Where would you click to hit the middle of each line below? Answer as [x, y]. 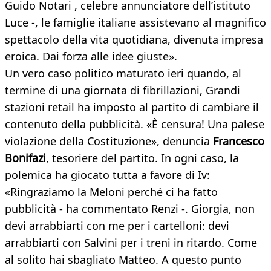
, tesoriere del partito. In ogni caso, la [142, 158]
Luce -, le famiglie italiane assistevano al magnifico [135, 23]
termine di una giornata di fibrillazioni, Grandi [122, 90]
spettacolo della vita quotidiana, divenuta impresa [134, 40]
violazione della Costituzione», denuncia [109, 141]
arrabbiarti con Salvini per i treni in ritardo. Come [131, 243]
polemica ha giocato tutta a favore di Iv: [107, 175]
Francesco [239, 141]
